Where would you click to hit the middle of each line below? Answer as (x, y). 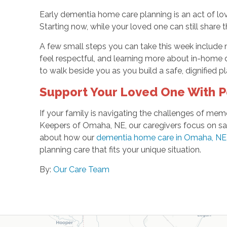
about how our (68, 137)
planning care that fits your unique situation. (120, 149)
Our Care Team (81, 169)
